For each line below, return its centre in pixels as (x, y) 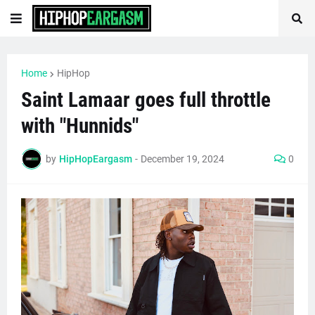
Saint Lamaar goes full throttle (146, 100)
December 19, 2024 (182, 159)
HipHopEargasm (96, 159)
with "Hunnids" (80, 126)
